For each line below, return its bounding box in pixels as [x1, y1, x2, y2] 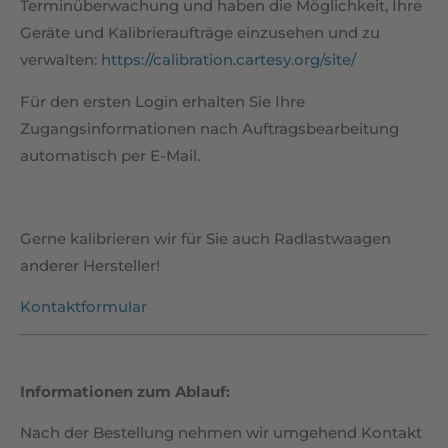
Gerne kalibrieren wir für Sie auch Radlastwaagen [20, 228, 391, 248]
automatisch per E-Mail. [20, 145, 200, 165]
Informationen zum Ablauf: [20, 381, 230, 401]
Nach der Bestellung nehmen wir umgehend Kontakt [20, 423, 422, 443]
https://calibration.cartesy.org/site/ [101, 50, 356, 70]
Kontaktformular [20, 296, 147, 316]
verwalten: [20, 50, 101, 70]
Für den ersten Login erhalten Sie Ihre [20, 91, 305, 111]
